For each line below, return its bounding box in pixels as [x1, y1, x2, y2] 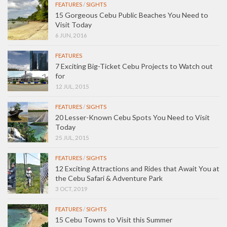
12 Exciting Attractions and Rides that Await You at [55, 164, 219, 173]
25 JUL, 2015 [55, 134, 89, 141]
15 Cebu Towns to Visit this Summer [55, 215, 172, 224]
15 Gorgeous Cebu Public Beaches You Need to [55, 10, 208, 19]
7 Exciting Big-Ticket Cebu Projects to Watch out [55, 61, 213, 70]
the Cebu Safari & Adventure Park [55, 173, 163, 182]
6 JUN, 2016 [55, 31, 87, 39]
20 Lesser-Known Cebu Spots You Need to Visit [55, 112, 210, 122]
